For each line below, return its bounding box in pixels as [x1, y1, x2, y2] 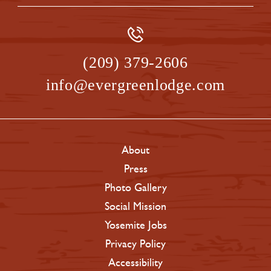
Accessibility [108, 255, 163, 269]
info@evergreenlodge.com [46, 76, 225, 94]
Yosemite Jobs [104, 218, 167, 232]
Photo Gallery [104, 180, 167, 194]
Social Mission [105, 199, 166, 213]
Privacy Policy [105, 237, 166, 250]
